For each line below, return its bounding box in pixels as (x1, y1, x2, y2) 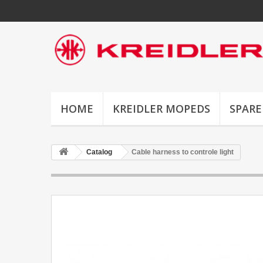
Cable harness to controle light (131, 148, 234, 156)
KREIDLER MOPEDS (113, 102, 210, 116)
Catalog (86, 148, 112, 156)
